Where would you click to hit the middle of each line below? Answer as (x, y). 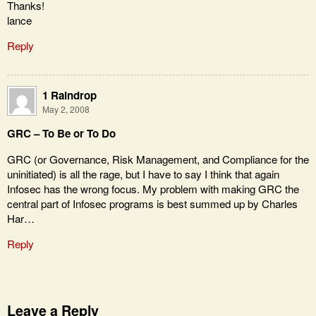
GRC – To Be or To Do (61, 133)
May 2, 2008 (66, 109)
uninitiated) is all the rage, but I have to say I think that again (143, 174)
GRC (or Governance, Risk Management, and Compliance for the (158, 159)
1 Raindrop (69, 95)
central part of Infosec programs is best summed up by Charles (152, 203)
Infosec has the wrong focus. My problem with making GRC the (153, 188)
